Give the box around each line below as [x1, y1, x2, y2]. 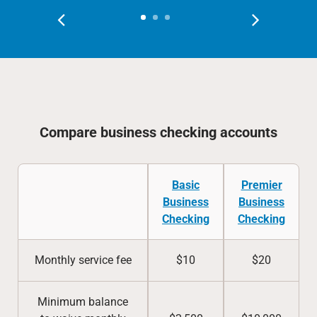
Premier [241, 178, 282, 192]
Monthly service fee [34, 253, 132, 267]
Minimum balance [38, 295, 128, 309]
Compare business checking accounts [40, 124, 277, 141]
